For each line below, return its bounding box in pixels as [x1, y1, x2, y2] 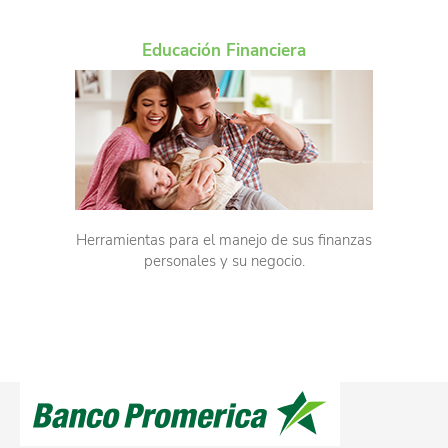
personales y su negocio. [143, 251, 305, 272]
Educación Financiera [142, 39, 306, 63]
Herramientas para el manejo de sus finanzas [76, 230, 372, 251]
